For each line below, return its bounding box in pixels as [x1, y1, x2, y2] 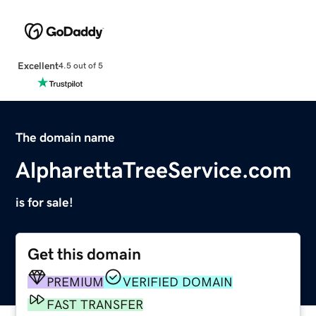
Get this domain [28, 245, 142, 262]
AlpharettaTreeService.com [16, 158, 292, 181]
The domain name [16, 130, 116, 144]
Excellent [17, 60, 59, 71]
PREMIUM [47, 275, 104, 288]
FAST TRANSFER [47, 298, 144, 311]
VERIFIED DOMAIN [123, 275, 233, 288]
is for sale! [16, 195, 74, 209]
